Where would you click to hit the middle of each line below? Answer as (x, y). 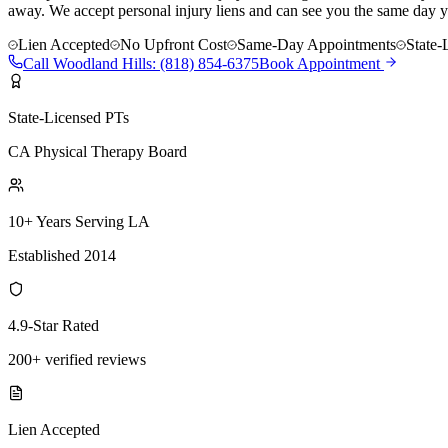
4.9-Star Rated (53, 325)
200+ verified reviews (77, 359)
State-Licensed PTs (68, 117)
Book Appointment (321, 63)
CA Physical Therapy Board (97, 151)
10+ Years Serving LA (79, 221)
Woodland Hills (102, 63)
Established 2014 (62, 255)
